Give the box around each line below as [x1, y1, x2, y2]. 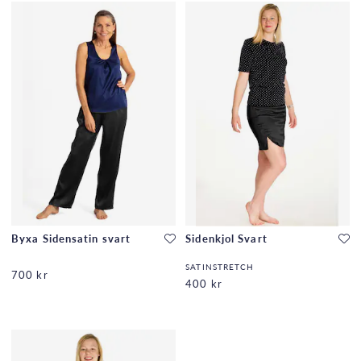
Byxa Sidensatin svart [11, 230, 131, 246]
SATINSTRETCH [185, 260, 255, 272]
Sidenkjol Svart [185, 230, 268, 246]
